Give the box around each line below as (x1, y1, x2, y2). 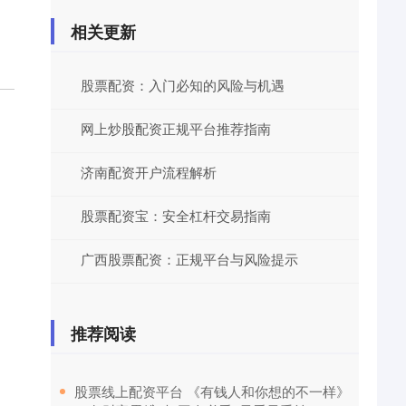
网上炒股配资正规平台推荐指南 (81, 119, 271, 138)
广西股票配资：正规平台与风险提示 (81, 249, 298, 268)
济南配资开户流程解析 (81, 162, 217, 181)
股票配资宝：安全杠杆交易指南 (81, 206, 271, 225)
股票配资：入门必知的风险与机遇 (81, 75, 285, 94)
